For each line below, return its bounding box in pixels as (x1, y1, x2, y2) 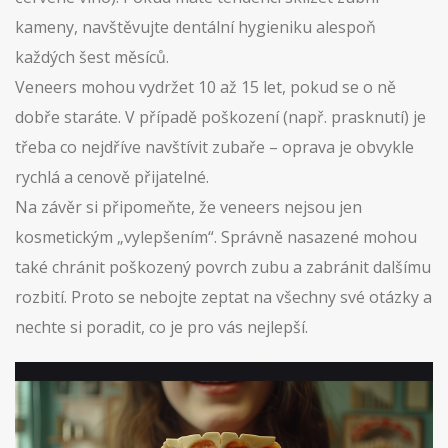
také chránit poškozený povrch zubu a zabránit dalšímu (15, 256, 431, 278)
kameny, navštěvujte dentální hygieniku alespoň (15, 16, 376, 38)
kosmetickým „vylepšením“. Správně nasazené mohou (15, 226, 417, 248)
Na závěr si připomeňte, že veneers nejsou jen (15, 196, 362, 218)
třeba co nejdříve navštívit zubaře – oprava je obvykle (15, 136, 414, 158)
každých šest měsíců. (15, 46, 169, 68)
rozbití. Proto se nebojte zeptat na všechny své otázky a (15, 286, 432, 308)
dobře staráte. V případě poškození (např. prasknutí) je (15, 106, 426, 128)
